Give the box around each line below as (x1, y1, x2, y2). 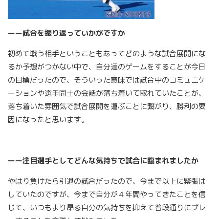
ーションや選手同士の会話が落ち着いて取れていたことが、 (8, 88, 206, 99)
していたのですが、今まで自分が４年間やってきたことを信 (8, 189, 206, 200)
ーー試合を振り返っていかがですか (8, 28, 125, 39)
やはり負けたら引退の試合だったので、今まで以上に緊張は (8, 176, 206, 187)
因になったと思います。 (8, 114, 88, 125)
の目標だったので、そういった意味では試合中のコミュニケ (8, 75, 206, 86)
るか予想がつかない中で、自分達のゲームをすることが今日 (8, 62, 206, 72)
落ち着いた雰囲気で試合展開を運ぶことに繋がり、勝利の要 (8, 101, 206, 112)
